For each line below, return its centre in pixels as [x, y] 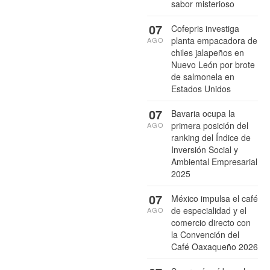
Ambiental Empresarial [214, 161]
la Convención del [205, 234]
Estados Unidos [201, 88]
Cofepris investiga [205, 28]
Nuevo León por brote [213, 64]
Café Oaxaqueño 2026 [215, 246]
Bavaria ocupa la [203, 113]
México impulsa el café [215, 198]
